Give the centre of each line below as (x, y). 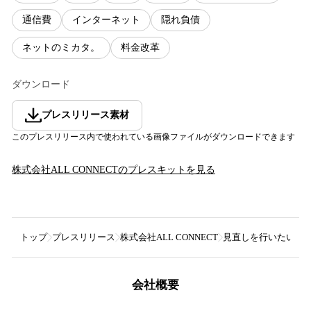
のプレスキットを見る (167, 169)
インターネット (106, 20)
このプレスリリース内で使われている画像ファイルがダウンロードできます (153, 136)
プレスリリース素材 (85, 115)
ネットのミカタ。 (61, 48)
